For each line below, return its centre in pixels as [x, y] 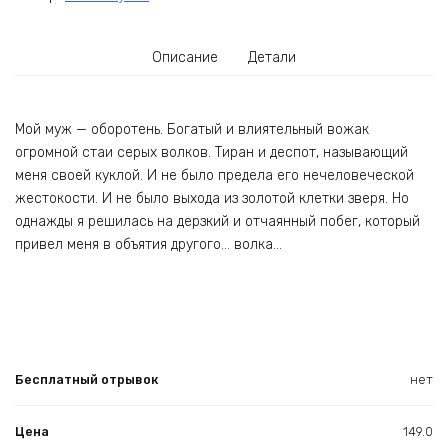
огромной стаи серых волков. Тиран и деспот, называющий [211, 153]
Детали [271, 57]
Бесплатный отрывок [86, 379]
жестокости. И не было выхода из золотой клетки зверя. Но [212, 199]
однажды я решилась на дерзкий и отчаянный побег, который [217, 222]
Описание [185, 57]
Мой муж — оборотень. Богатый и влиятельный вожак [192, 130]
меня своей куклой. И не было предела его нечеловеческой [214, 176]
